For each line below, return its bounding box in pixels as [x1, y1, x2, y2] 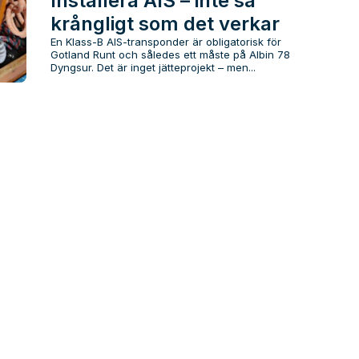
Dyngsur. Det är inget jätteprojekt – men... [50, 61, 256, 75]
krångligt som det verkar [50, 12, 280, 36]
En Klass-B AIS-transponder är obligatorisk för [50, 35, 281, 49]
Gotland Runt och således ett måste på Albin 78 [50, 48, 290, 62]
